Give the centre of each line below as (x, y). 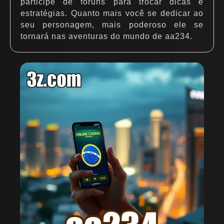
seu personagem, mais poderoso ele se (112, 25)
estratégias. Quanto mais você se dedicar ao (112, 13)
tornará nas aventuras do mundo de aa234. (106, 36)
